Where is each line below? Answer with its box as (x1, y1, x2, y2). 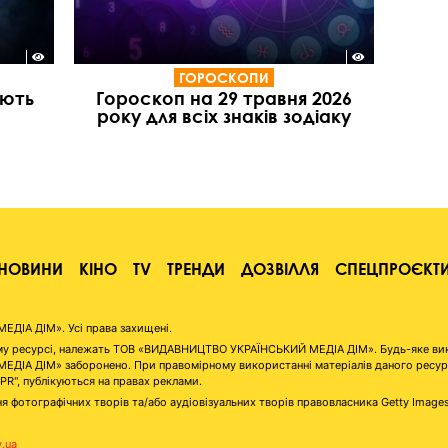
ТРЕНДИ (167, 259, 225, 279)
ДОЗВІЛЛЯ (241, 259, 319, 279)
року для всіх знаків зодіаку (97, 104, 351, 127)
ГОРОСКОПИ (179, 68, 269, 86)
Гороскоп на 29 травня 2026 (96, 86, 352, 109)
